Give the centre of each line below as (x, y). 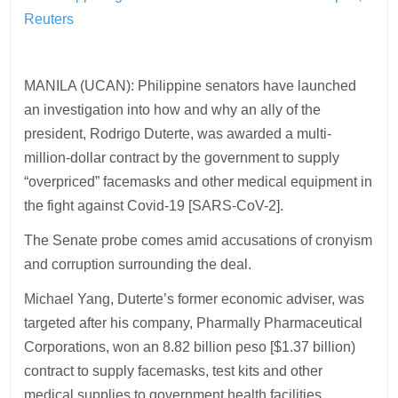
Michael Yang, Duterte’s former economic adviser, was (195, 298)
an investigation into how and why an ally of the (173, 109)
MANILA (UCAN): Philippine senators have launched (191, 85)
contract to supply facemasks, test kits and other (174, 370)
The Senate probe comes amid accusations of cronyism (199, 240)
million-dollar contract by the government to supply (182, 157)
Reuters (49, 19)
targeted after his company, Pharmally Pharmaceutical (194, 322)
